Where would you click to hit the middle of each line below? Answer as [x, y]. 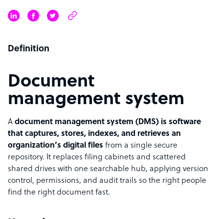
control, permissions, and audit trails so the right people [107, 181]
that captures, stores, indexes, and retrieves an [94, 134]
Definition [29, 49]
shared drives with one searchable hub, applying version [108, 169]
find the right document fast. [59, 193]
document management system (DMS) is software [108, 122]
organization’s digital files [55, 146]
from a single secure [140, 146]
